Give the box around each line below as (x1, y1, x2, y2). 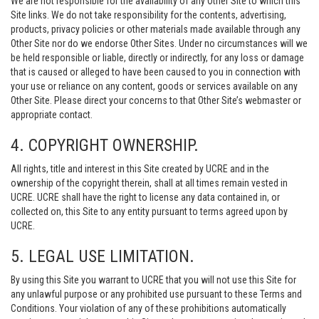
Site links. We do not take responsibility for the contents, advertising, (11, 9, 286, 21)
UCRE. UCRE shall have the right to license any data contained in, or (11, 192, 280, 203)
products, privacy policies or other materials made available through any (11, 23, 300, 35)
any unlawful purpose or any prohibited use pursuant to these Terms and (11, 288, 302, 300)
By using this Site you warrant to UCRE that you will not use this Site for (11, 274, 296, 286)
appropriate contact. (11, 109, 93, 120)
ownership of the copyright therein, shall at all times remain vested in (11, 177, 288, 189)
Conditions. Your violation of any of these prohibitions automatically (11, 303, 286, 314)
